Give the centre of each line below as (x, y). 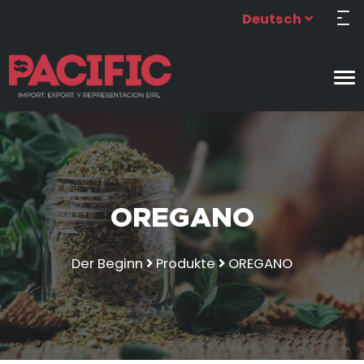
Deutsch (272, 19)
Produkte (186, 264)
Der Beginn (107, 264)
